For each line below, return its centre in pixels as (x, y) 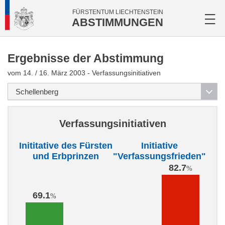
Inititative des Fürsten (66, 146)
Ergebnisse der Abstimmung (86, 58)
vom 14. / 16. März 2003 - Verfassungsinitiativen (84, 73)
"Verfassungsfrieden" (159, 156)
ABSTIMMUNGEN (118, 22)
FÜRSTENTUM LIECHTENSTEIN (118, 12)
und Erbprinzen (66, 156)
